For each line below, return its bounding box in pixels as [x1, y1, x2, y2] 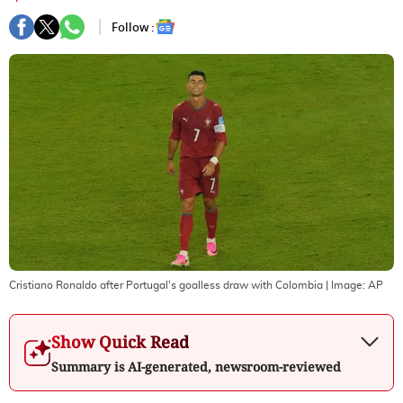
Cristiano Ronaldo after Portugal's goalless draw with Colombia [9, 279, 323, 291]
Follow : [112, 18, 155, 36]
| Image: [323, 279, 368, 291]
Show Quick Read [51, 330, 189, 353]
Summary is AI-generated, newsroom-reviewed [51, 357, 341, 375]
